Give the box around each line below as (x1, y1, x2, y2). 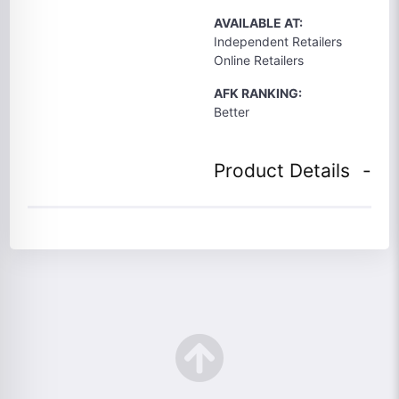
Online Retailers (214, 53, 304, 68)
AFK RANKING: (214, 85, 302, 101)
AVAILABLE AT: (214, 15, 303, 30)
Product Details (214, 159, 350, 182)
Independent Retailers (214, 34, 342, 49)
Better (214, 104, 249, 119)
